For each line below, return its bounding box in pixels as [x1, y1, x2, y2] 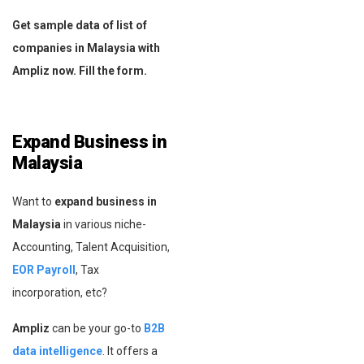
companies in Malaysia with [12, 41, 160, 54]
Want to [12, 194, 54, 208]
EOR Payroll [12, 262, 76, 276]
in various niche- [61, 217, 146, 231]
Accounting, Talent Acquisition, [12, 240, 170, 253]
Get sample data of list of [12, 18, 147, 32]
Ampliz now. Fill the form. [12, 63, 147, 77]
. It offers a [102, 344, 158, 357]
